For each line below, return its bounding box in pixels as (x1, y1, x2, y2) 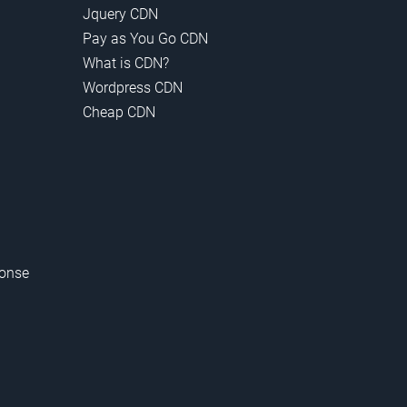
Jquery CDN (83, 5, 158, 24)
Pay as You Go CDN (83, 30, 208, 48)
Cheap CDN (83, 104, 155, 122)
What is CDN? (83, 55, 169, 73)
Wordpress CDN (83, 79, 183, 97)
